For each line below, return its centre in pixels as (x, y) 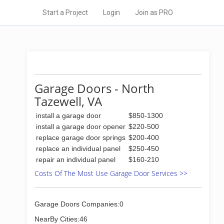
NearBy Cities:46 (61, 219)
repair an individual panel (76, 159)
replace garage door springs (81, 137)
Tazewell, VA (68, 101)
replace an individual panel (78, 148)
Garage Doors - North (94, 88)
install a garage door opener (81, 126)
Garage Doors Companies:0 (79, 204)
